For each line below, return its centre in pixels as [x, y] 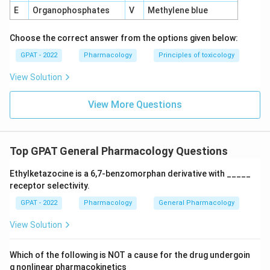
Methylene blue [177, 10]
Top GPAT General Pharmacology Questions [119, 151]
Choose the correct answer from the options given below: [124, 38]
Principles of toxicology [196, 55]
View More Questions [135, 105]
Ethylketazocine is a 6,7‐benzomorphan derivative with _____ [130, 174]
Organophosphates [71, 10]
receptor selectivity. [50, 186]
